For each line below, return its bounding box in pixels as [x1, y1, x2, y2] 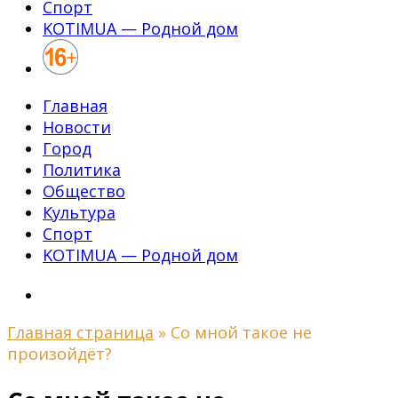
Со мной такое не [171, 322, 312, 343]
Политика [43, 159, 121, 180]
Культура [43, 202, 115, 223]
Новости [43, 116, 111, 138]
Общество [43, 180, 125, 202]
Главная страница [7, 322, 154, 343]
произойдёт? [7, 343, 112, 364]
